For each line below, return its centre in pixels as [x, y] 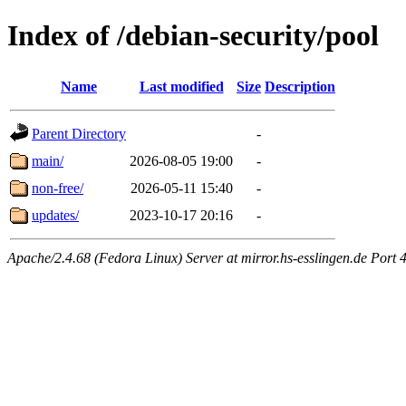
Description [300, 86]
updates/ [55, 215]
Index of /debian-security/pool [193, 36]
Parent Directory [79, 133]
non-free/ [58, 188]
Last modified [181, 86]
